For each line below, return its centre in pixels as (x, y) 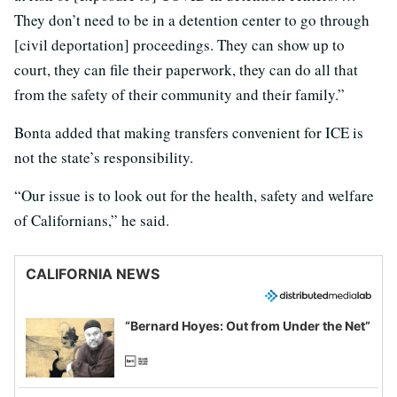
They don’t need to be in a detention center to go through (192, 20)
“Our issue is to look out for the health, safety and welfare (194, 196)
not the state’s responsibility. (104, 158)
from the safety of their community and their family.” (179, 95)
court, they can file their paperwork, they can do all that (186, 70)
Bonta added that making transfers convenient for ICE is (189, 133)
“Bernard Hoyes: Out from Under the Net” (248, 326)
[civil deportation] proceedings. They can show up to (179, 45)
